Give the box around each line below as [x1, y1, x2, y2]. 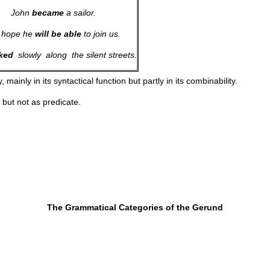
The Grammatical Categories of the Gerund [47, 202, 223, 212]
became [31, 8, 64, 17]
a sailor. [63, 8, 96, 17]
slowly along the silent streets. [13, 50, 137, 60]
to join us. [81, 29, 121, 39]
